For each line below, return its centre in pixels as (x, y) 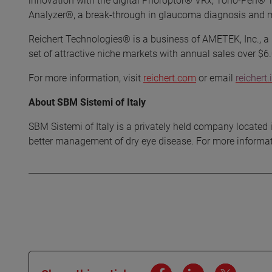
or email (216, 78)
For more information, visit (86, 78)
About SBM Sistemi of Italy (87, 102)
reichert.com (170, 78)
